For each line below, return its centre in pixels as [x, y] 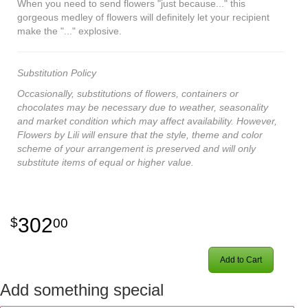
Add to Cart [241, 260]
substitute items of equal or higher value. [106, 162]
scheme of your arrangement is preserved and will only [136, 148]
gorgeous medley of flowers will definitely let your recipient [143, 17]
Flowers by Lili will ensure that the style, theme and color [140, 134]
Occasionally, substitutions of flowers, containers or [128, 93]
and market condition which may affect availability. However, [147, 121]
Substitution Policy [57, 73]
